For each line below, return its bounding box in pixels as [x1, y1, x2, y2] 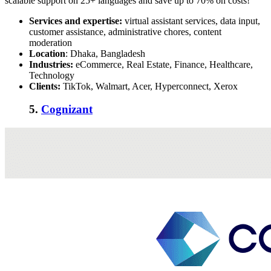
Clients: [29, 80, 63, 91]
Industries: [29, 59, 76, 70]
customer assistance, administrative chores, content [29, 26, 221, 37]
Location [29, 48, 65, 59]
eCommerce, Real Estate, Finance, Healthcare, [76, 59, 253, 70]
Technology [29, 70, 74, 80]
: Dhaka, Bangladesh [65, 48, 145, 59]
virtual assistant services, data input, [122, 15, 260, 26]
